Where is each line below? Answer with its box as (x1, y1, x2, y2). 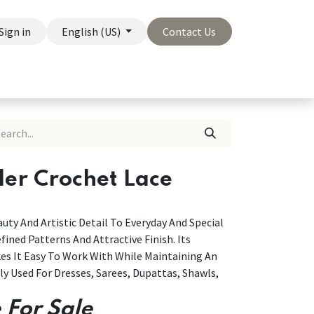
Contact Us (163, 25, 217, 39)
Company (43, 70, 92, 84)
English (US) (61, 25, 121, 39)
